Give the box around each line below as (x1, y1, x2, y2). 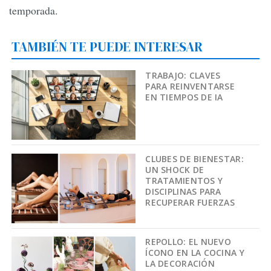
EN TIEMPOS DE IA (145, 91, 223, 103)
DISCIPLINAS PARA (145, 185, 221, 197)
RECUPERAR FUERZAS (145, 196, 235, 208)
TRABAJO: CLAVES (145, 69, 221, 81)
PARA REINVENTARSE (145, 80, 235, 92)
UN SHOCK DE (145, 163, 204, 175)
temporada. (9, 3, 57, 18)
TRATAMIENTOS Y (145, 174, 223, 186)
